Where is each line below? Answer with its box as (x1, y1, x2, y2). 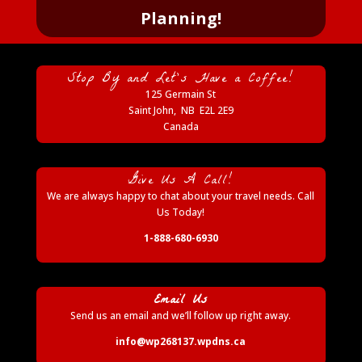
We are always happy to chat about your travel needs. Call (47, 189, 315, 203)
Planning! (140, 7, 221, 29)
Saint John (128, 103, 174, 117)
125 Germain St (145, 87, 217, 101)
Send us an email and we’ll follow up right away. (70, 309, 292, 322)
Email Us (154, 289, 208, 313)
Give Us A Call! (128, 170, 234, 193)
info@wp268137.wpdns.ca (116, 335, 246, 348)
